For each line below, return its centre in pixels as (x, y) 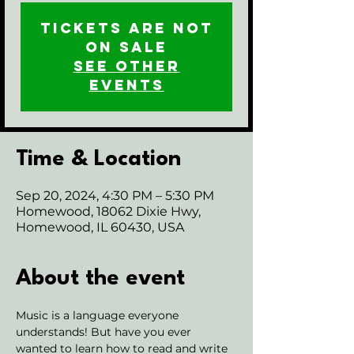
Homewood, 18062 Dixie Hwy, (108, 211)
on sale (126, 47)
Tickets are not (126, 28)
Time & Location (98, 160)
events (126, 85)
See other (126, 66)
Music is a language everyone (99, 315)
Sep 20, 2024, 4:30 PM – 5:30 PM (115, 196)
